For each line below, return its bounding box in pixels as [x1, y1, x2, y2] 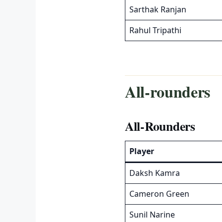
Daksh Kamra [129, 167, 180, 178]
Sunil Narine [129, 209, 175, 220]
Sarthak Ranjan [129, 4, 186, 15]
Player [129, 145, 154, 157]
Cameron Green [129, 188, 189, 199]
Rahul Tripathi [129, 25, 181, 36]
